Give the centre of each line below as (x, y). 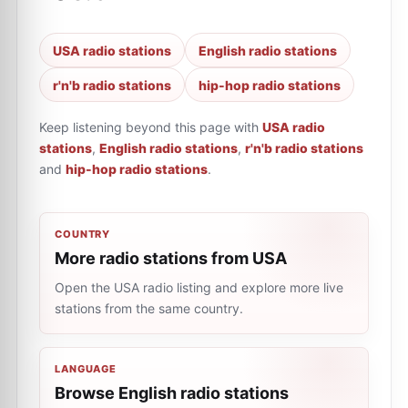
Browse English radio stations (172, 393)
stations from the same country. (149, 308)
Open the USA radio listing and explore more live (199, 287)
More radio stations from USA (171, 258)
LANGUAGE (86, 369)
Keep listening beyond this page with (149, 127)
